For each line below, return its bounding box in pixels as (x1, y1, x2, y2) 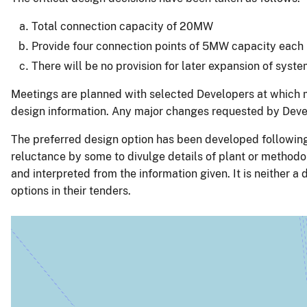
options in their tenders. (11, 184, 131, 198)
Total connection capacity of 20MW (32, 20, 213, 34)
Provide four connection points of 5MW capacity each (32, 40, 304, 53)
